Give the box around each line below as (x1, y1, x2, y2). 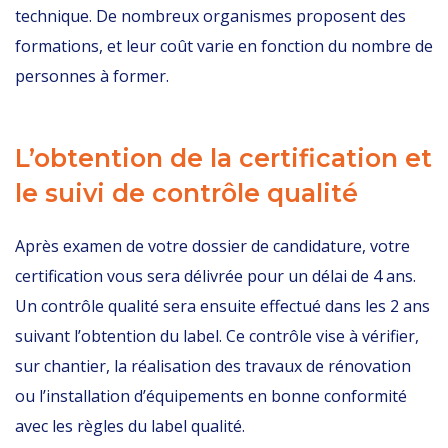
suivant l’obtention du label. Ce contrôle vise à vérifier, (15, 325, 419, 347)
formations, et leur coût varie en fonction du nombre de (15, 35, 433, 57)
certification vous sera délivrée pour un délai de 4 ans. (15, 265, 416, 287)
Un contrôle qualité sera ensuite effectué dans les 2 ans (15, 295, 430, 317)
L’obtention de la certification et (15, 143, 432, 173)
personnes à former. (15, 65, 169, 87)
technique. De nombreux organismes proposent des (15, 5, 406, 27)
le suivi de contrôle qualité (15, 178, 365, 208)
